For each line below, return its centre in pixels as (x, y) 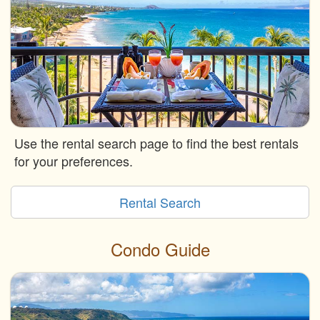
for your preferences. (74, 161)
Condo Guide (160, 249)
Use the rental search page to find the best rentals (156, 143)
